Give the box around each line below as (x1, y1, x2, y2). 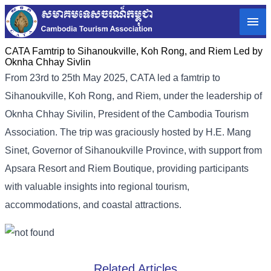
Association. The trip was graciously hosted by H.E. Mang (5, 127, 251, 138)
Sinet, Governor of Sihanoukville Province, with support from (5, 145, 262, 156)
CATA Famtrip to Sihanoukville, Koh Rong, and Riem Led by (5, 46, 263, 57)
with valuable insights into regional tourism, (5, 181, 189, 192)
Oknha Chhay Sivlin (5, 57, 91, 68)
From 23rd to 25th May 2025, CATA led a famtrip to (5, 73, 220, 83)
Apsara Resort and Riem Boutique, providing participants (5, 163, 249, 174)
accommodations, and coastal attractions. (5, 200, 181, 211)
